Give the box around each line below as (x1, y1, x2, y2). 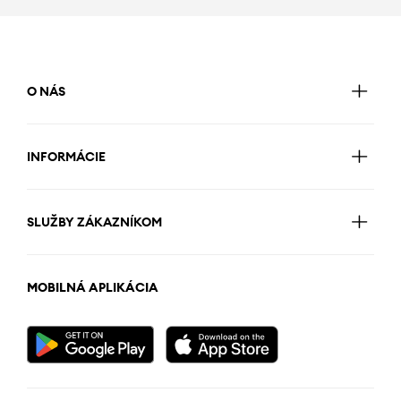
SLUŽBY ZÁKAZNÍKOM (27, 214, 162, 231)
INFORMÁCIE (27, 149, 106, 166)
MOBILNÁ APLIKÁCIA (27, 279, 158, 296)
